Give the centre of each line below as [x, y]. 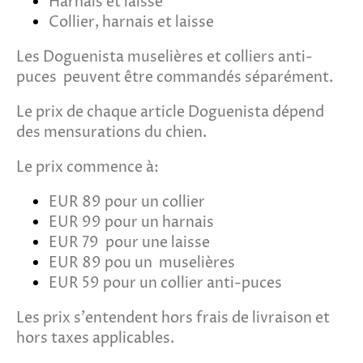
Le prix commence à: [88, 167]
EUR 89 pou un [104, 263]
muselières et [176, 57]
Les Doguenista [72, 57]
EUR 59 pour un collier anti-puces [165, 283]
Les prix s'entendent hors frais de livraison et [173, 318]
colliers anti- [269, 57]
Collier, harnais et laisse [131, 22]
